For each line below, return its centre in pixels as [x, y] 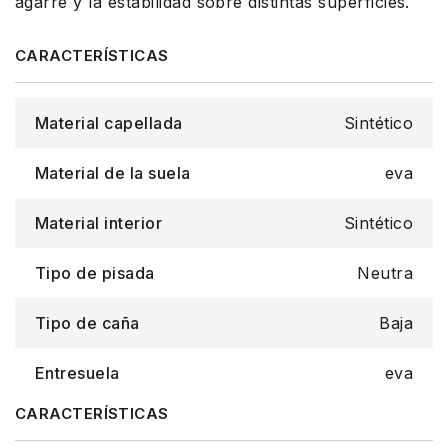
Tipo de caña [87, 322]
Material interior [99, 222]
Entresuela [77, 372]
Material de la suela [113, 172]
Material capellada [109, 122]
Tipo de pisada [95, 272]
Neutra [385, 272]
